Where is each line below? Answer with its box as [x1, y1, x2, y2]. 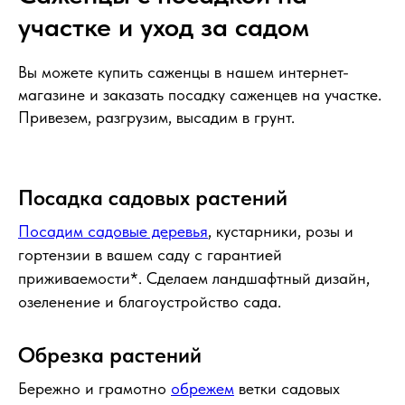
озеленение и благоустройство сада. [18, 292, 281, 312]
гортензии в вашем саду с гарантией [18, 245, 282, 265]
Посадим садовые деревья [18, 221, 208, 241]
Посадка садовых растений [18, 184, 287, 212]
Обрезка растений [18, 342, 202, 369]
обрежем [171, 379, 234, 399]
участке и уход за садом [18, 10, 309, 43]
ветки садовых [234, 379, 340, 399]
